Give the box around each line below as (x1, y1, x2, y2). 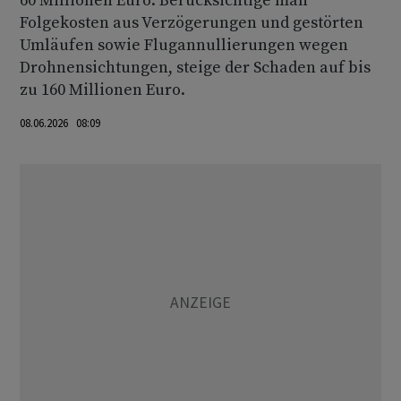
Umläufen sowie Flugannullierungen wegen (20, 35, 348, 55)
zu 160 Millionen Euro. (20, 80, 185, 100)
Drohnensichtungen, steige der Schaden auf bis (20, 57, 371, 78)
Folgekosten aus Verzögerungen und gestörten (20, 13, 363, 33)
